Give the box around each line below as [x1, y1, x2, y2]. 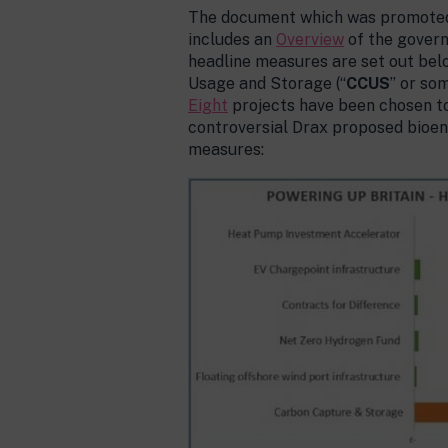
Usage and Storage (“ [188, 74, 346, 93]
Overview [276, 30, 344, 49]
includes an [188, 30, 276, 49]
